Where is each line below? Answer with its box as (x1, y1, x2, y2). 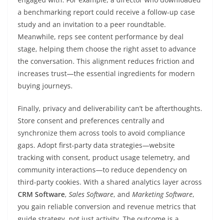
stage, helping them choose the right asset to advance (18, 44, 196, 54)
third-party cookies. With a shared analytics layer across (18, 177, 202, 187)
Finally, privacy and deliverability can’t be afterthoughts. (18, 104, 202, 113)
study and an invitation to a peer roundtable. (18, 20, 166, 29)
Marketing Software (132, 190, 192, 199)
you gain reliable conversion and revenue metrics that (18, 202, 196, 211)
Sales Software (69, 190, 113, 199)
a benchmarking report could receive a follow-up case (18, 7, 195, 17)
